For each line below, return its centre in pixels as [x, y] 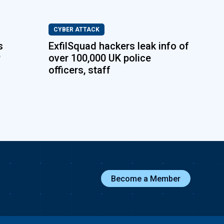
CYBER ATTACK [77, 29]
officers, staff [80, 70]
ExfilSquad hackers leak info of [119, 46]
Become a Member [145, 179]
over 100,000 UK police [100, 58]
